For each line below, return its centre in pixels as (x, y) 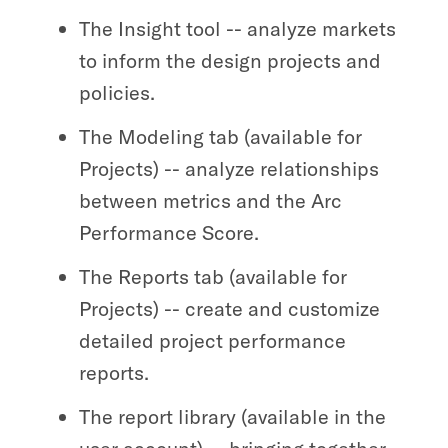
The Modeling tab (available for (220, 136)
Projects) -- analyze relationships (228, 168)
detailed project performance (212, 340)
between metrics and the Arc (210, 200)
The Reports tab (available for (212, 276)
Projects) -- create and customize (229, 308)
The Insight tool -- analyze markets (237, 28)
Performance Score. (168, 232)
